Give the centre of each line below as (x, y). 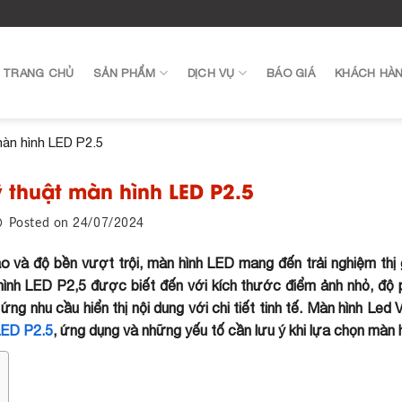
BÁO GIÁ (291, 73)
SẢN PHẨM (125, 73)
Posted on (41, 223)
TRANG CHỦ (39, 73)
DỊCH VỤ (211, 73)
